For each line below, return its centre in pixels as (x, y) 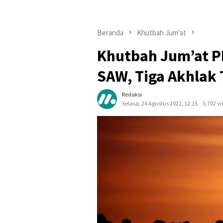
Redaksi (132, 95)
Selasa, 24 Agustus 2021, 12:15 (160, 104)
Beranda (110, 33)
